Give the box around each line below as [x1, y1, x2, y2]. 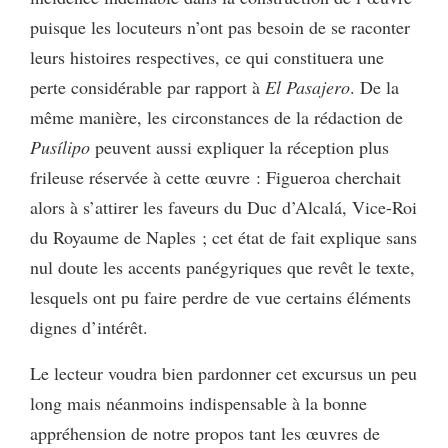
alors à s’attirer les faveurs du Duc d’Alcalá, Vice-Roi [30, 194, 417, 219]
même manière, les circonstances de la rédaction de [30, 104, 403, 129]
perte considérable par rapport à [30, 74, 265, 99]
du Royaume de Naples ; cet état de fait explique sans [30, 224, 417, 249]
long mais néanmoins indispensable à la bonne [30, 390, 367, 415]
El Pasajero [265, 74, 350, 99]
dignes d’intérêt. [30, 314, 148, 339]
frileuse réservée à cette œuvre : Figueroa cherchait [30, 164, 401, 189]
